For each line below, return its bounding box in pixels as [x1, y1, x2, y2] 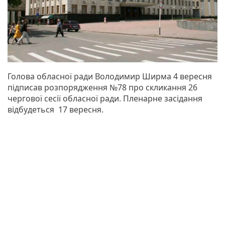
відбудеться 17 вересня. [8, 103, 103, 115]
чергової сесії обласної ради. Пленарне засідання [8, 92, 202, 104]
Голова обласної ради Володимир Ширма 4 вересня [8, 70, 212, 82]
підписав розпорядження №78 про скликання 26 [8, 81, 197, 93]
